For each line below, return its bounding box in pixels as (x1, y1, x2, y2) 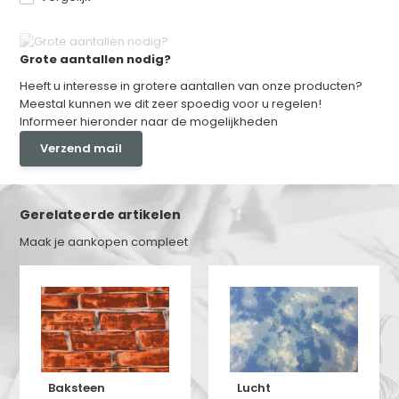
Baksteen (48, 379, 106, 396)
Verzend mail (40, 139, 123, 157)
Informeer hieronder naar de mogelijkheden (20, 112, 279, 130)
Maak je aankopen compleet (20, 232, 189, 250)
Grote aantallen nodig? (20, 50, 172, 68)
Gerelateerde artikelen (20, 205, 182, 224)
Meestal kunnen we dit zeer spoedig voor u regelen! (20, 94, 322, 112)
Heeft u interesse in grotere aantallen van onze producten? (20, 77, 363, 94)
